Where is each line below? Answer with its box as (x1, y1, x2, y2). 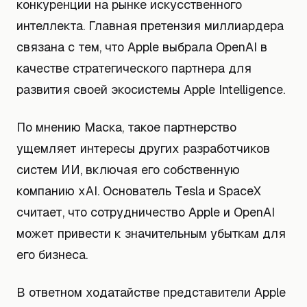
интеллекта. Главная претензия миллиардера (16, 18, 284, 34)
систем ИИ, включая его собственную (16, 162, 240, 177)
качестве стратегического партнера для (16, 60, 251, 76)
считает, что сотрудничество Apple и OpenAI (16, 204, 275, 220)
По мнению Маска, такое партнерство (16, 119, 236, 135)
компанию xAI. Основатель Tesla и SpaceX (16, 183, 261, 199)
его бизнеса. (16, 247, 88, 262)
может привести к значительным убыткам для (16, 225, 286, 241)
